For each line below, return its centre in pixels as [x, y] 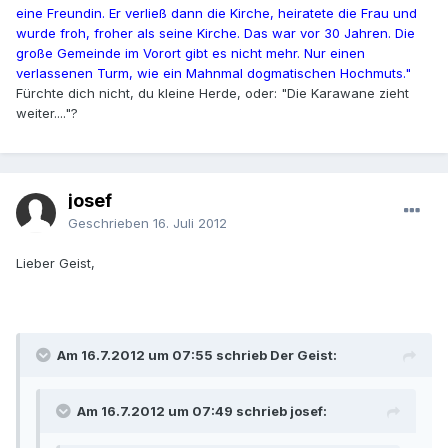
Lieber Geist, [55, 263]
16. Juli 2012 [190, 223]
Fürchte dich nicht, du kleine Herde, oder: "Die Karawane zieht [212, 93]
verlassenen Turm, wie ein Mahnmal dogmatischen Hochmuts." [213, 73]
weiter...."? [47, 113]
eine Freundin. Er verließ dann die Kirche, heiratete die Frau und [216, 13]
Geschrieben [110, 223]
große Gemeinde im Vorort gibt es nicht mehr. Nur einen [190, 53]
